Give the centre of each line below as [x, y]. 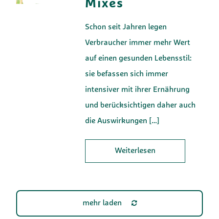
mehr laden [102, 203]
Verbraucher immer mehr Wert [138, 43]
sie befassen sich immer [127, 74]
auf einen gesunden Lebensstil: [139, 58]
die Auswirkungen [116, 121]
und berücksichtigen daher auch [141, 105]
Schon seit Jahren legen [126, 27]
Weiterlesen [135, 151]
